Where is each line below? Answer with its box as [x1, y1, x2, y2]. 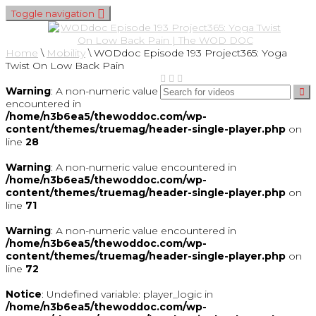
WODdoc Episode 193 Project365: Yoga [94, 47, 287, 59]
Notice [6, 288, 42, 300]
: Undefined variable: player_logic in [42, 288, 213, 300]
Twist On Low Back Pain [6, 59, 124, 72]
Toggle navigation [11, 8, 95, 19]
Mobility [47, 47, 85, 59]
